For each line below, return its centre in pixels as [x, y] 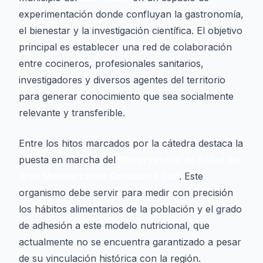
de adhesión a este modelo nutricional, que [114, 225]
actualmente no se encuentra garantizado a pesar [130, 242]
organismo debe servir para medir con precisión [126, 193]
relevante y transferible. [72, 113]
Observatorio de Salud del [180, 160]
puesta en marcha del [69, 160]
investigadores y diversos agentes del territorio [122, 80]
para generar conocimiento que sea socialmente [126, 96]
